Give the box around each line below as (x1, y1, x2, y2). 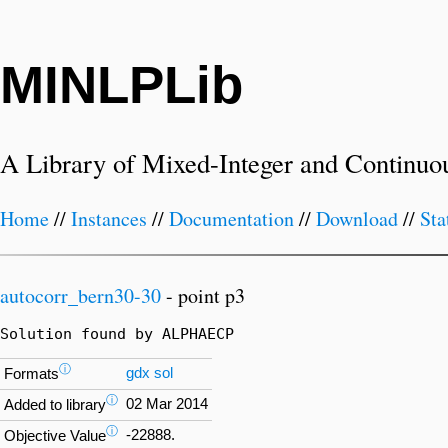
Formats (4, 366, 59, 383)
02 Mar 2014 (126, 395, 208, 412)
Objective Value (4, 428, 106, 445)
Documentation (169, 205, 294, 233)
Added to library (4, 397, 106, 414)
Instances (71, 205, 147, 233)
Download (316, 205, 398, 233)
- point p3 (161, 281, 245, 309)
